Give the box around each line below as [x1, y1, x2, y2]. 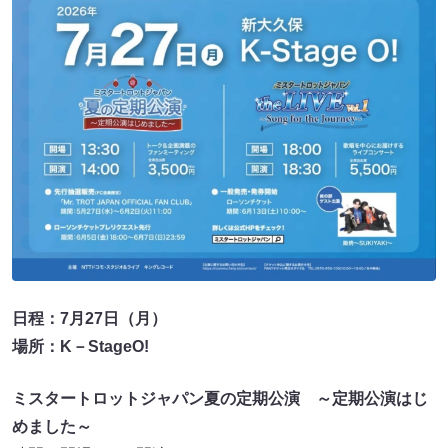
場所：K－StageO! [12, 337, 149, 355]
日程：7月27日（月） [12, 309, 167, 327]
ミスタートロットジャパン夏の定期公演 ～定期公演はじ [12, 389, 428, 407]
